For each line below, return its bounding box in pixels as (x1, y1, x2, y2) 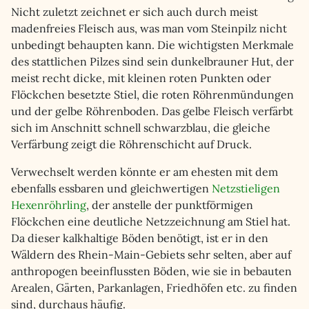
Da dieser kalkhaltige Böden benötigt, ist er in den (11, 231, 268, 245)
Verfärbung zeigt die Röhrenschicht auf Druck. (11, 137, 252, 151)
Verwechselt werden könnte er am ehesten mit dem (11, 165, 278, 179)
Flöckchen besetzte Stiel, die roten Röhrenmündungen (11, 88, 294, 101)
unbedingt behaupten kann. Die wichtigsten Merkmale (11, 38, 294, 52)
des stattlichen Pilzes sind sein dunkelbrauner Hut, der (11, 54, 294, 68)
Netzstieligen (212, 181, 280, 195)
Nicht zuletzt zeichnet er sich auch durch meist (11, 5, 258, 19)
